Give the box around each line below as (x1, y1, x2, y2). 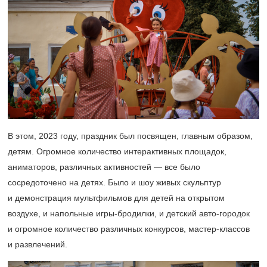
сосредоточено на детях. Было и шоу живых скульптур (8, 178, 221, 187)
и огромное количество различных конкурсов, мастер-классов (8, 224, 250, 234)
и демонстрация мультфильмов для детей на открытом (8, 193, 225, 203)
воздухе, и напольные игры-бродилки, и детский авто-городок (8, 209, 250, 218)
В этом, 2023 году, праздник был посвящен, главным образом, (8, 131, 253, 141)
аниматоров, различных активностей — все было (8, 162, 200, 172)
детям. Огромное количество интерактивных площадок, (8, 147, 226, 156)
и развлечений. (8, 240, 67, 249)
